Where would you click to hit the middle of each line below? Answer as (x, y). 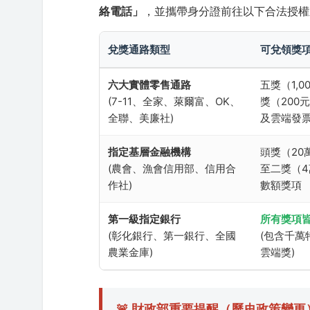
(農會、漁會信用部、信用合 (172, 168)
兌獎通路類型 (139, 49)
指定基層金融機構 (150, 152)
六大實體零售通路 (150, 84)
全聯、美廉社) (141, 118)
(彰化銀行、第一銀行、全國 (172, 235)
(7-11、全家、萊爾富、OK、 (174, 101)
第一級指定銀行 (145, 219)
